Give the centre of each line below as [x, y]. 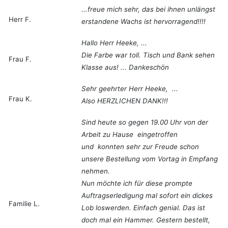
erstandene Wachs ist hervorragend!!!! [144, 22]
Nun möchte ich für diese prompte [137, 183]
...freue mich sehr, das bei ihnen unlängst [148, 9]
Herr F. [20, 20]
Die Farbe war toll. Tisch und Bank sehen [148, 55]
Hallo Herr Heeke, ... [114, 43]
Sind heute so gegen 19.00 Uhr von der [145, 122]
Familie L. [24, 204]
